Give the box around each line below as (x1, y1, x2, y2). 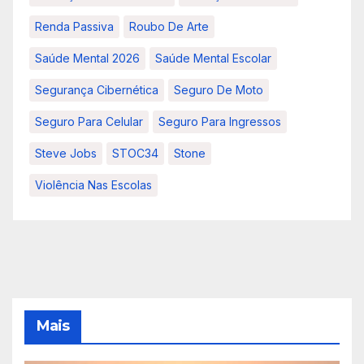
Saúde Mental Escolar (155, 51, 271, 66)
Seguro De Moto (174, 83, 263, 97)
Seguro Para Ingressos (158, 115, 281, 129)
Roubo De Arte (129, 19, 209, 34)
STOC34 (112, 146, 158, 161)
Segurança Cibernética (35, 83, 158, 97)
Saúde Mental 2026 (35, 51, 140, 66)
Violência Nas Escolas (35, 178, 152, 193)
